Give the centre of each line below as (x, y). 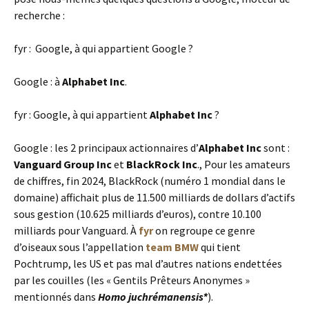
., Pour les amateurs (244, 164)
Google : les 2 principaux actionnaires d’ (106, 147)
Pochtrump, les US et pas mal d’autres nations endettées (148, 263)
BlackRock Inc (162, 164)
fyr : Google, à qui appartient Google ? (103, 48)
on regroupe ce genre (204, 230)
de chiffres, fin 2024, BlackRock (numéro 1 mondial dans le (150, 180)
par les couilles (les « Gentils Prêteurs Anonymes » (132, 280)
